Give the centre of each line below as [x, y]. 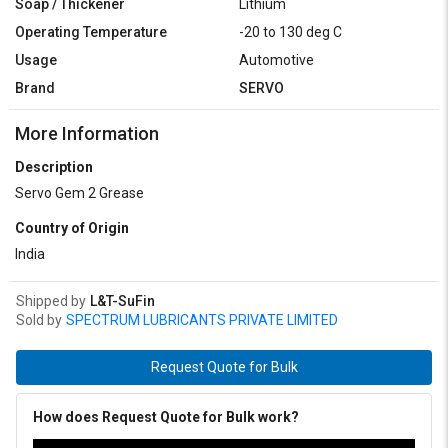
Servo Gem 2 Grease [79, 193]
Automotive [276, 60]
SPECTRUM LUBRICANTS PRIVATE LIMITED [202, 320]
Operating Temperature [91, 32]
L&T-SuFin [122, 301]
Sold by [39, 320]
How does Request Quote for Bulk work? [166, 417]
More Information [87, 134]
